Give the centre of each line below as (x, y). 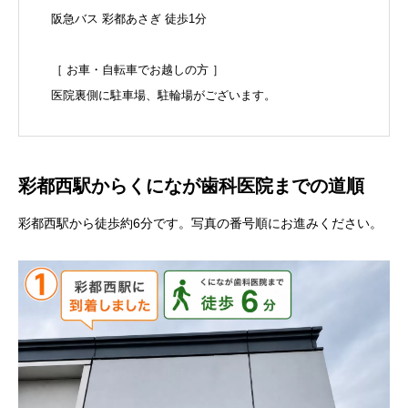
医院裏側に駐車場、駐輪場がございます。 (163, 95)
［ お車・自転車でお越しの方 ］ (138, 70)
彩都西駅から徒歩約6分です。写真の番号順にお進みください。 (200, 223)
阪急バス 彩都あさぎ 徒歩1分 (129, 19)
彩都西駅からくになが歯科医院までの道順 (191, 186)
